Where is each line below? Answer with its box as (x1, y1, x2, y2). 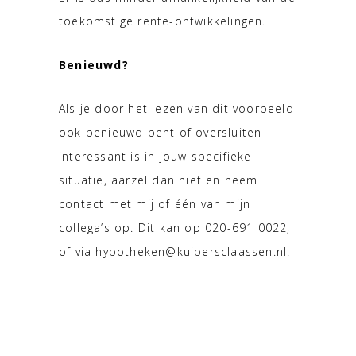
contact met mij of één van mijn (59, 196, 251, 212)
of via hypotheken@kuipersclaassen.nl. (59, 244, 291, 260)
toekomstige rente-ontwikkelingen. (59, 14, 266, 29)
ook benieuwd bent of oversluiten (59, 125, 262, 141)
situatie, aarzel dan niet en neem (59, 172, 258, 188)
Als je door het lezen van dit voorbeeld (59, 101, 294, 117)
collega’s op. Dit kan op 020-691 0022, (59, 220, 291, 236)
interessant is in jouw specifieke (59, 149, 252, 164)
